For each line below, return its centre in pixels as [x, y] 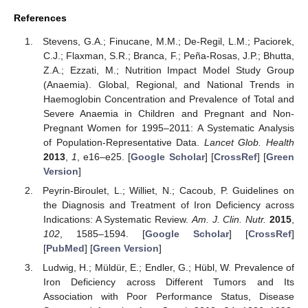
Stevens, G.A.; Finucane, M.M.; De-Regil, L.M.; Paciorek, [168, 42]
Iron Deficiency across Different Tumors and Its [168, 282]
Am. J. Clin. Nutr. [229, 220]
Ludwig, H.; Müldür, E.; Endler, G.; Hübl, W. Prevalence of [168, 268]
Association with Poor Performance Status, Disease [168, 297]
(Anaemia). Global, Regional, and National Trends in [168, 85]
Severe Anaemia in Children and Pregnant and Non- [168, 114]
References [40, 18]
